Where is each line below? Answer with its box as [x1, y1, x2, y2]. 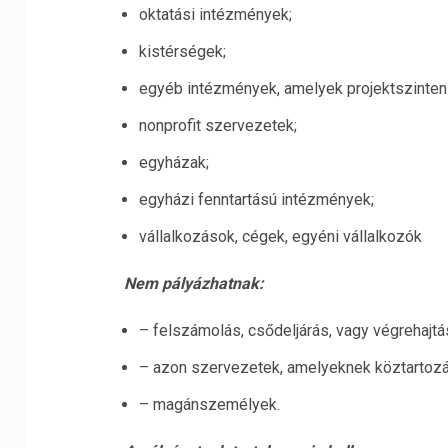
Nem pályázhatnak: [123, 274, 264, 293]
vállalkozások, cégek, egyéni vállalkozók [138, 227, 422, 246]
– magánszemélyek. [138, 395, 280, 414]
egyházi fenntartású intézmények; [138, 190, 374, 209]
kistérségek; [138, 42, 226, 61]
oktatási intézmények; [138, 5, 292, 24]
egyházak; [138, 153, 209, 172]
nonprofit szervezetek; [138, 116, 297, 135]
